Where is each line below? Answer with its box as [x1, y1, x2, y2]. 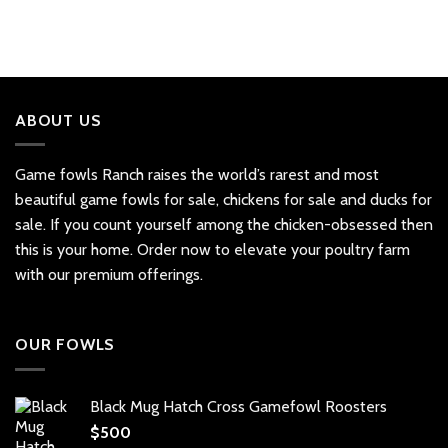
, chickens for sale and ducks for [216, 190, 432, 210]
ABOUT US [15, 110, 102, 130]
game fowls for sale [80, 190, 216, 210]
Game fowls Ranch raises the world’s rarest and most [15, 165, 379, 185]
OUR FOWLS [15, 334, 116, 354]
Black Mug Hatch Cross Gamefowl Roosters [90, 396, 387, 416]
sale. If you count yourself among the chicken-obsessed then [15, 215, 433, 235]
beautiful [15, 190, 80, 210]
